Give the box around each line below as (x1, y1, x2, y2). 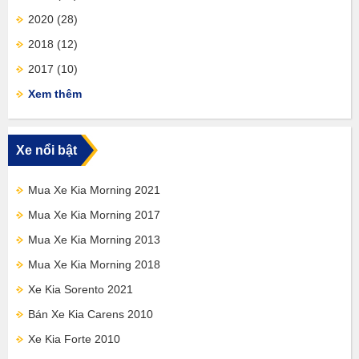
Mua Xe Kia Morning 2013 (28, 233, 160, 246)
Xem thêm (28, 87, 82, 100)
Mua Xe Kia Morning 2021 (28, 184, 160, 196)
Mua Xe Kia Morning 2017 (28, 208, 160, 221)
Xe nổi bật (16, 143, 77, 157)
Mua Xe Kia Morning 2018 (28, 258, 160, 271)
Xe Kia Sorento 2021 (28, 283, 133, 296)
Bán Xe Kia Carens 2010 (28, 308, 153, 321)
